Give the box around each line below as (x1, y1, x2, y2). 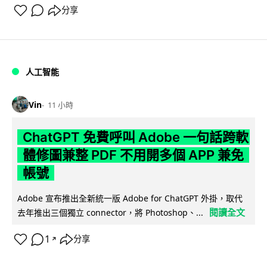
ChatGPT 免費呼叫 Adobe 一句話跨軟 (22, 129, 249, 145)
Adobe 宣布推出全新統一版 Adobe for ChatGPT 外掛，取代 (17, 193, 243, 204)
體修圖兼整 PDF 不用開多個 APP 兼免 (22, 147, 244, 163)
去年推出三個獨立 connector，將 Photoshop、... (17, 207, 203, 219)
